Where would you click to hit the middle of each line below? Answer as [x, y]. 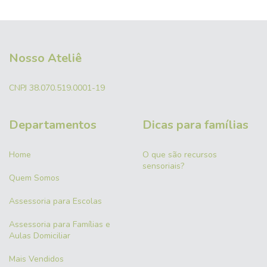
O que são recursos [180, 154]
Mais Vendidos [36, 259]
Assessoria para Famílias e [60, 224]
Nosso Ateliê [45, 58]
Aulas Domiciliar [40, 235]
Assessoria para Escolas [55, 201]
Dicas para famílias [195, 125]
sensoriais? [163, 166]
